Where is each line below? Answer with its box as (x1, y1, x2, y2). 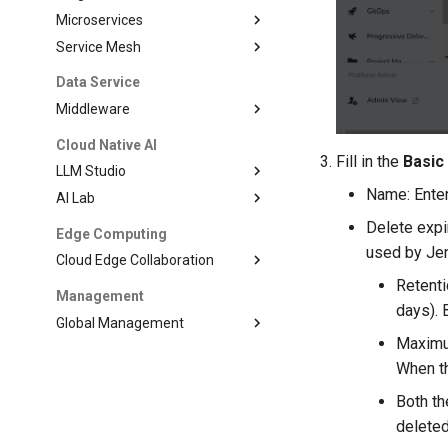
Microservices (56, 12, 144, 28)
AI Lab (56, 190, 96, 206)
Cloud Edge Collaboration (56, 252, 215, 269)
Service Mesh (56, 38, 142, 55)
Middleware (56, 101, 131, 117)
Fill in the (336, 151, 404, 171)
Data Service (56, 74, 141, 91)
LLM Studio (56, 163, 127, 180)
